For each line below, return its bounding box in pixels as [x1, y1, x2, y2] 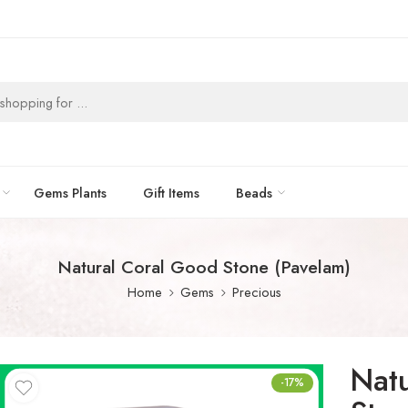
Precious [231, 282, 281, 301]
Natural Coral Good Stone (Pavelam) [57, 254, 351, 280]
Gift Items [143, 182, 199, 202]
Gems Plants [34, 182, 107, 202]
